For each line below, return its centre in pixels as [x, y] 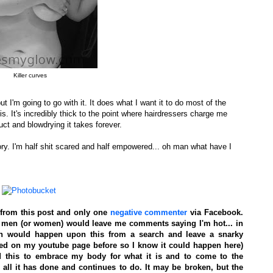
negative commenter [149, 212]
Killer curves [30, 75]
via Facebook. [215, 212]
